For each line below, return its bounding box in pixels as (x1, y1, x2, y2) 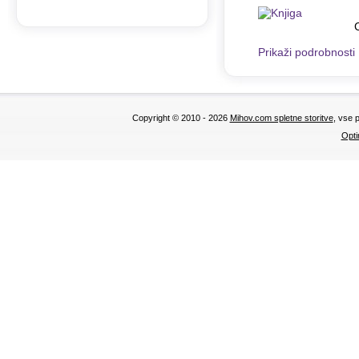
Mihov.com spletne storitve (229, 113, 333, 123)
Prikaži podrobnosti (258, 46, 355, 58)
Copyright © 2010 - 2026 (131, 113, 230, 123)
